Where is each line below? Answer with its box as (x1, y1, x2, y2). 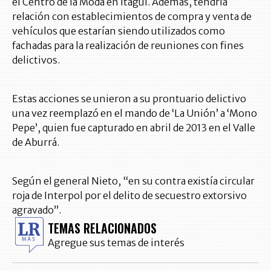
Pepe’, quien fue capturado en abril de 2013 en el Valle (12, 122, 255, 134)
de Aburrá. (12, 136, 59, 148)
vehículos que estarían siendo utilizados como (12, 25, 225, 37)
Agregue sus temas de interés (48, 236, 184, 249)
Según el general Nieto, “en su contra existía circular (12, 175, 255, 187)
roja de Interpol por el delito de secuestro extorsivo (12, 189, 247, 201)
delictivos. (12, 54, 60, 66)
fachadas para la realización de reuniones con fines (12, 39, 244, 51)
